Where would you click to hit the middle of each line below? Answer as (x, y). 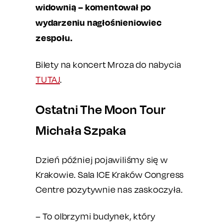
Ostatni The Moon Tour (101, 109)
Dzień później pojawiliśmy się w (102, 160)
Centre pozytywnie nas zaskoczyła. (109, 190)
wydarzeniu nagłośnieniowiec (99, 22)
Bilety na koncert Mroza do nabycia (109, 65)
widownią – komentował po (94, 7)
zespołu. (54, 38)
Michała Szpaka (81, 130)
